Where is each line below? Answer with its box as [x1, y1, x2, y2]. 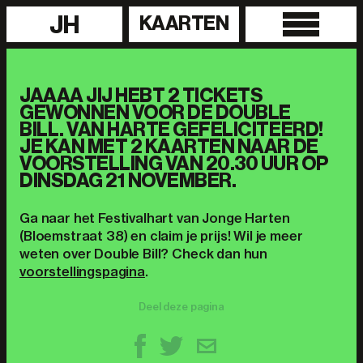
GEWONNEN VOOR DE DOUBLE [19, 101, 291, 124]
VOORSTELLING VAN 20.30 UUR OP [19, 152, 329, 175]
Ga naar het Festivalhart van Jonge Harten [19, 210, 290, 226]
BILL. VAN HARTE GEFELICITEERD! [19, 118, 323, 141]
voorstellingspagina [19, 263, 145, 280]
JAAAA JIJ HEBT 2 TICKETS [19, 84, 263, 107]
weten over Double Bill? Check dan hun [19, 246, 268, 262]
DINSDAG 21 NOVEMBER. [19, 169, 237, 192]
